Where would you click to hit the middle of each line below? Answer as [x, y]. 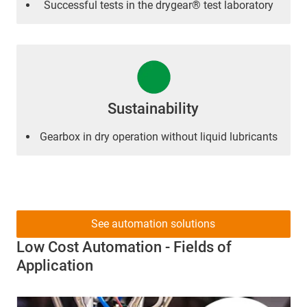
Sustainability [153, 108]
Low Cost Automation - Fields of [124, 247]
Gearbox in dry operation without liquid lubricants [159, 136]
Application [55, 265]
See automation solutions [153, 223]
